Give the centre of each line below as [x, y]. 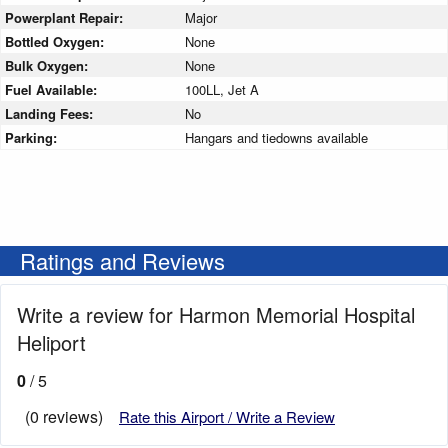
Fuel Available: [53, 90]
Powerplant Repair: [66, 18]
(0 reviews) [64, 417]
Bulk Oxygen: [48, 66]
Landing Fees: [51, 114]
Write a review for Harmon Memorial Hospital [216, 315]
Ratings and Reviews [122, 261]
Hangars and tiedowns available [276, 138]
